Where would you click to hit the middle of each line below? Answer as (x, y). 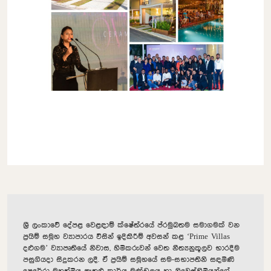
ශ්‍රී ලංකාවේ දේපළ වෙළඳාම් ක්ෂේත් (81, 225)
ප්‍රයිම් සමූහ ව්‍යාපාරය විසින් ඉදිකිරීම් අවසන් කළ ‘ (106, 237)
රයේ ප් (151, 225)
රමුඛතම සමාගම (191, 225)
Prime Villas (210, 237)
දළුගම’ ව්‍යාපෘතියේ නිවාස (66, 248)
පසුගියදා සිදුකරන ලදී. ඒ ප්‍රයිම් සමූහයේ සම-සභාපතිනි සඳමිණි (129, 260)
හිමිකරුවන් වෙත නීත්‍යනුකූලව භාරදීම (177, 248)
